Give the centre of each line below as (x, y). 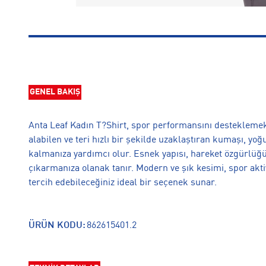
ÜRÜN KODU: (57, 226)
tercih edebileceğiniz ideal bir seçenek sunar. (123, 183)
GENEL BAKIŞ (55, 92)
